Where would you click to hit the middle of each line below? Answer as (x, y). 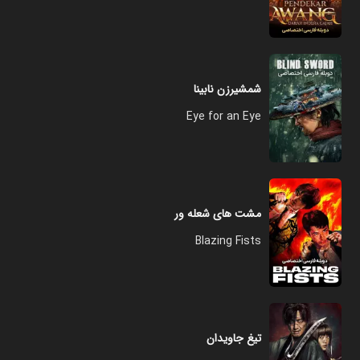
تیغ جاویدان (234, 338)
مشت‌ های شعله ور (218, 214)
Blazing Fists (228, 241)
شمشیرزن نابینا (227, 89)
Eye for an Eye (224, 117)
